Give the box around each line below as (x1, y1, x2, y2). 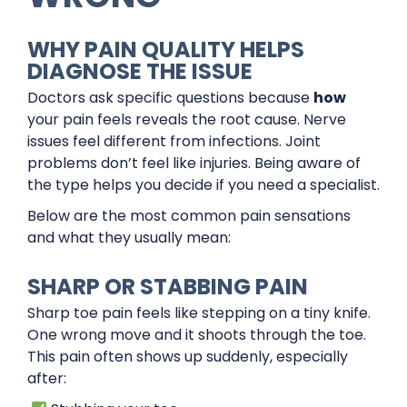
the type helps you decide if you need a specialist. (27, 174, 380, 195)
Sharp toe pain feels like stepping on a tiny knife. (27, 303, 371, 323)
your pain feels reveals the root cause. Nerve (27, 109, 346, 130)
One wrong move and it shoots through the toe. (27, 324, 366, 345)
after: (27, 368, 66, 389)
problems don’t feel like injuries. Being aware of (27, 153, 361, 174)
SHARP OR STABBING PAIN (27, 272, 308, 302)
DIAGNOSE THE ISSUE (27, 56, 253, 86)
